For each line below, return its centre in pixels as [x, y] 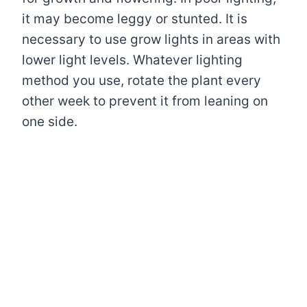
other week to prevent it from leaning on [145, 101]
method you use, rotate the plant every [142, 80]
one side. [50, 121]
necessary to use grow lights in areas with [151, 39]
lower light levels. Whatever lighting [132, 60]
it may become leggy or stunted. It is [135, 19]
